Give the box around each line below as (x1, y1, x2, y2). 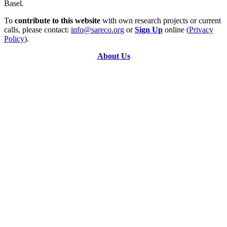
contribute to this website (15, 16, 100, 25)
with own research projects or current (100, 16, 221, 25)
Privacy (189, 25, 213, 34)
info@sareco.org (71, 25, 124, 34)
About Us (97, 52, 130, 61)
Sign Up (135, 25, 163, 34)
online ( (163, 25, 189, 34)
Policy (4, 34, 24, 44)
